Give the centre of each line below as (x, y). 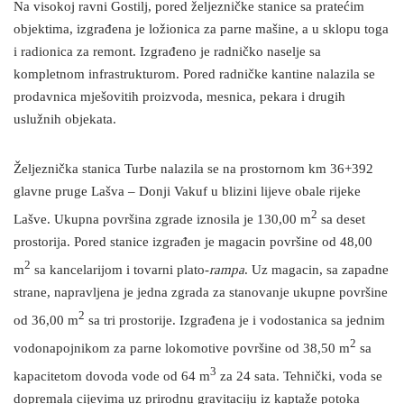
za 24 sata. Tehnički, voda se (299, 377)
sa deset (341, 220)
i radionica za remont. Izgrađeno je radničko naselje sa (167, 52)
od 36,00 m (46, 321)
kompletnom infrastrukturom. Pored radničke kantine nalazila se (194, 75)
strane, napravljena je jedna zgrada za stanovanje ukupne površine (201, 293)
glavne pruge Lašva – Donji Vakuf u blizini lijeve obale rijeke (187, 192)
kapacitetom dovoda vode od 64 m (112, 377)
